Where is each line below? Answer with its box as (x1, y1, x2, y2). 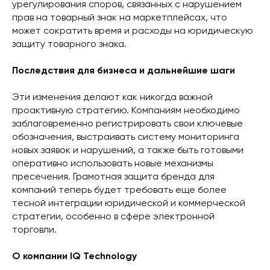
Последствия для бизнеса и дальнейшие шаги (12, 66, 235, 77)
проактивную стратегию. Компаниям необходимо (12, 106, 240, 116)
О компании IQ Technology (12, 252, 137, 262)
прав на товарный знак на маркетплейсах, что (12, 13, 227, 24)
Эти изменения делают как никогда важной (12, 93, 213, 103)
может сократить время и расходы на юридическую (12, 27, 253, 37)
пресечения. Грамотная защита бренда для (12, 172, 215, 183)
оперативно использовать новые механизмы (12, 159, 213, 169)
